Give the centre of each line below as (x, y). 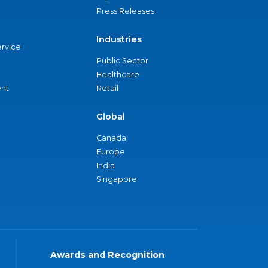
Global (111, 117)
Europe (111, 152)
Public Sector (122, 61)
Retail (107, 88)
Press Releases (125, 11)
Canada (111, 138)
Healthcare (118, 74)
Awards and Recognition (107, 255)
